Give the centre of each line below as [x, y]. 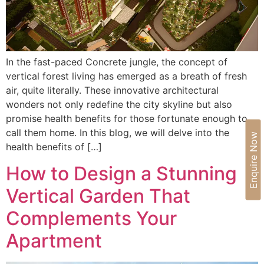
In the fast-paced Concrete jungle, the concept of [117, 62]
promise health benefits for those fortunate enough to [127, 119]
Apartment [54, 240]
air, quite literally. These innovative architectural [112, 90]
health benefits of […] [54, 147]
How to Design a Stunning [121, 173]
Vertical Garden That [98, 196]
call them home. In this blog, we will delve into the [118, 133]
